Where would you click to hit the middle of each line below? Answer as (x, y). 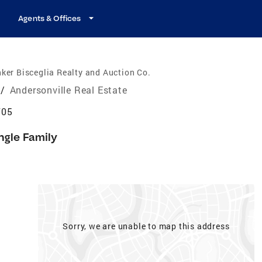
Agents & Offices (50, 18)
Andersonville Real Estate (68, 89)
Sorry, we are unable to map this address (146, 226)
